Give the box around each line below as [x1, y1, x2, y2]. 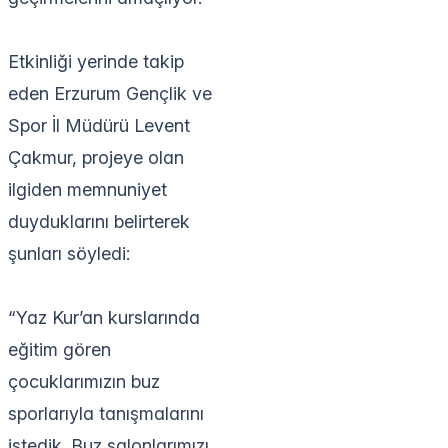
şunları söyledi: [8, 242, 130, 264]
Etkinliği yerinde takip [8, 50, 184, 72]
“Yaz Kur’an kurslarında [8, 306, 200, 328]
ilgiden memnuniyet [8, 178, 167, 200]
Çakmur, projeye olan [8, 146, 184, 168]
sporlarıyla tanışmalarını [8, 402, 204, 424]
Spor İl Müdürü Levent [8, 114, 190, 136]
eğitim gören [8, 338, 111, 360]
